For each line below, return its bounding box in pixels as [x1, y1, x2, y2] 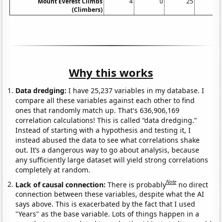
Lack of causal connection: [15, 179, 108, 189]
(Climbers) [72, 5, 103, 14]
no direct [178, 179, 209, 189]
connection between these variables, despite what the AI [15, 189, 205, 199]
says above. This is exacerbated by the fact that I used [15, 199, 196, 209]
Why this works [69, 64, 153, 80]
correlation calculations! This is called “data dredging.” [15, 115, 197, 125]
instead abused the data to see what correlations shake [15, 135, 200, 145]
